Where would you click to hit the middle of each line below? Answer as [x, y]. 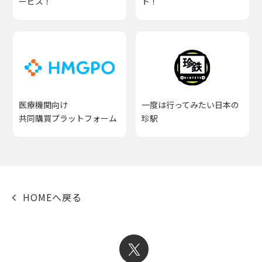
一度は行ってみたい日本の [191, 105]
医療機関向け [44, 105]
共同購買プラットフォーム [68, 118]
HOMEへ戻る [53, 197]
